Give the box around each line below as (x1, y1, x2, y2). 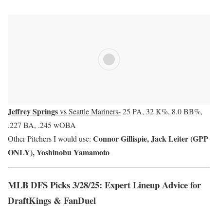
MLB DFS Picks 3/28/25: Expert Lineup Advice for (8, 178, 201, 191)
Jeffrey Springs (8, 105, 58, 117)
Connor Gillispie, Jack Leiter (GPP (93, 132, 208, 144)
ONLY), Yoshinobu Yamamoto (8, 146, 109, 158)
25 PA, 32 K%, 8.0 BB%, (121, 106, 202, 116)
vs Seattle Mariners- (58, 106, 121, 116)
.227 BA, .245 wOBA (8, 119, 76, 130)
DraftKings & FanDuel (8, 193, 96, 207)
